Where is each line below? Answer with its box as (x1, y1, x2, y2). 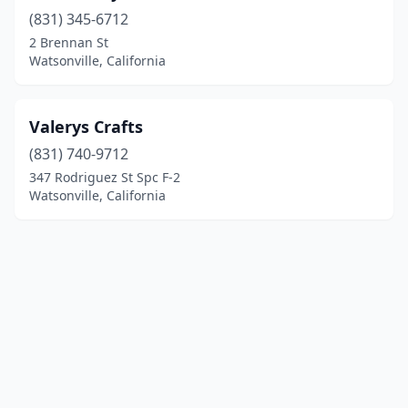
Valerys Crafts (29, 116, 143, 138)
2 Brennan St (29, 34, 108, 51)
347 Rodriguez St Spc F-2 (29, 168, 180, 186)
